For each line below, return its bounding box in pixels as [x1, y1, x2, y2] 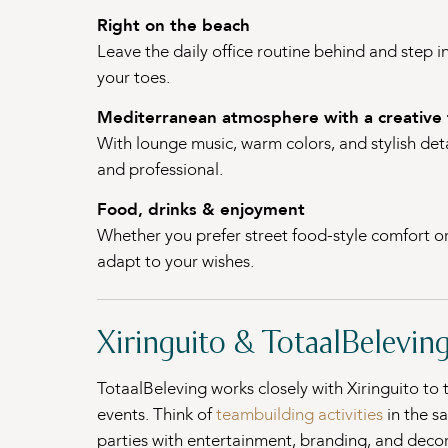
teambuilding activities [216, 403, 383, 427]
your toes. [97, 66, 170, 90]
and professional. [97, 158, 223, 182]
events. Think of [97, 403, 216, 427]
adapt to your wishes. [97, 250, 254, 274]
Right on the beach [97, 14, 250, 38]
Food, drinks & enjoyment [97, 198, 305, 222]
